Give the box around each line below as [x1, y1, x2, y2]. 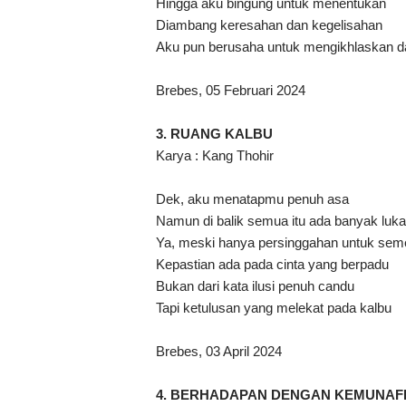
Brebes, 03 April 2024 [156, 343, 282, 360]
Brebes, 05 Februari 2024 [156, 82, 305, 99]
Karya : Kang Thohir [156, 148, 274, 164]
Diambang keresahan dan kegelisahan [156, 17, 382, 34]
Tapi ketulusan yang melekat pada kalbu [156, 300, 391, 316]
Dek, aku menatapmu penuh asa [156, 191, 349, 208]
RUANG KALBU [170, 126, 273, 142]
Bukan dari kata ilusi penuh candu [156, 278, 354, 295]
